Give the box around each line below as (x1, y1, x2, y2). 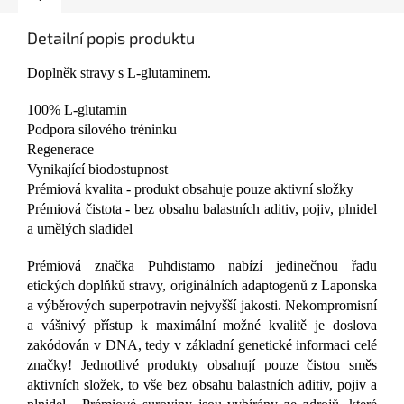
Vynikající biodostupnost (27, 161, 168, 178)
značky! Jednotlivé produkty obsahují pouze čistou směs (27, 357, 377, 373)
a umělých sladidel (27, 221, 133, 237)
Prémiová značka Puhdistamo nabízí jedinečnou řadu (27, 258, 377, 274)
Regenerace (27, 142, 94, 158)
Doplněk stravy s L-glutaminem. (27, 65, 211, 81)
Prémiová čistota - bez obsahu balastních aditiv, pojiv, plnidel (27, 201, 377, 217)
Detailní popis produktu (27, 28, 195, 49)
